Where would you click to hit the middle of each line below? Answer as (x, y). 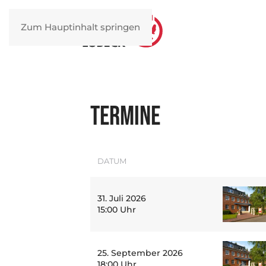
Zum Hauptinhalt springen (80, 27)
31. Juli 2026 (122, 198)
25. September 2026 (140, 253)
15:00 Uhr (117, 210)
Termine (125, 117)
